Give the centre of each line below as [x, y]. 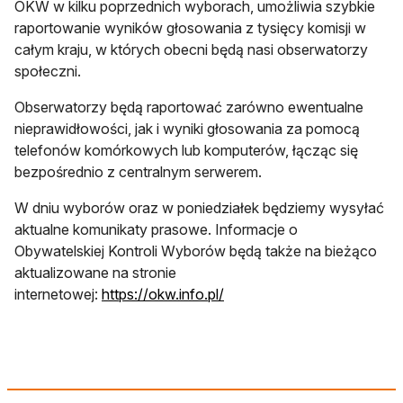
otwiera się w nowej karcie [309, 293]
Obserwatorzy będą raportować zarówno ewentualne [189, 107]
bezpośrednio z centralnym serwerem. [138, 171]
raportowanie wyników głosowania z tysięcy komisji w [190, 27]
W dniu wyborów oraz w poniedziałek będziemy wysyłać [199, 207]
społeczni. [48, 71]
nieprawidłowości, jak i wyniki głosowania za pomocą [187, 128]
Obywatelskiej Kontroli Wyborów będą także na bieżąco [196, 251]
